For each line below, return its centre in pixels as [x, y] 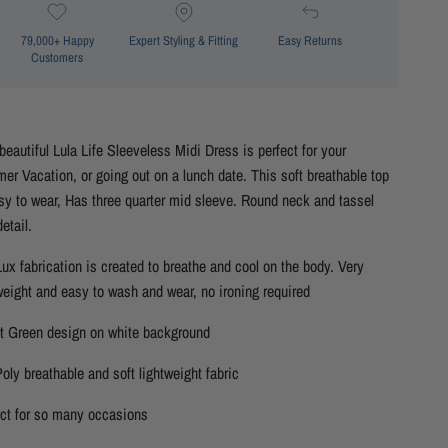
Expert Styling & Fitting [184, 41]
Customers [57, 58]
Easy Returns [309, 41]
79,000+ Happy [57, 41]
